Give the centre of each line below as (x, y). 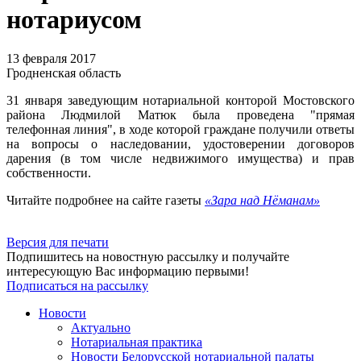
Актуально (101, 328)
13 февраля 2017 (51, 59)
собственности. (49, 173)
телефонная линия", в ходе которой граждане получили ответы (180, 130)
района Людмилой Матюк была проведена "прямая (180, 115)
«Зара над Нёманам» (262, 201)
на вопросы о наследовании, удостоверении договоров (180, 144)
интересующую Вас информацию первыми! (128, 272)
